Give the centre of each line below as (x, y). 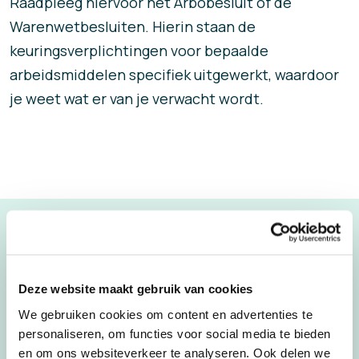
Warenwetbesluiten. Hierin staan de (133, 26)
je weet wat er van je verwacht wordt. (137, 98)
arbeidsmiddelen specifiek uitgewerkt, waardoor (174, 74)
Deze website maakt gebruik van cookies (136, 288)
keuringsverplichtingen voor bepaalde (139, 50)
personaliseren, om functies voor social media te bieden (175, 333)
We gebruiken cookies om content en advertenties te (165, 314)
